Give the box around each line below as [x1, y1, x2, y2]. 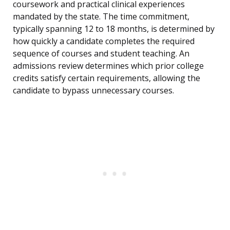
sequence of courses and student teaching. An [13, 48, 189, 60]
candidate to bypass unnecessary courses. [13, 85, 174, 97]
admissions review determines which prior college [13, 60, 204, 72]
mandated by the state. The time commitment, [13, 11, 189, 23]
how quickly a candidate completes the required [13, 35, 195, 47]
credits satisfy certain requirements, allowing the [13, 72, 200, 84]
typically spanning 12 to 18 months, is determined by [13, 23, 215, 35]
